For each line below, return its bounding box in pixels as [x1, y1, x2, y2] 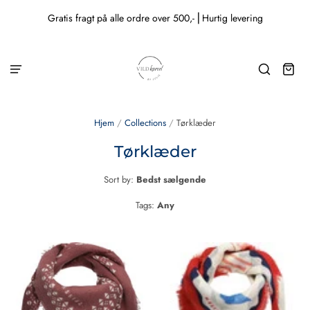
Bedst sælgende [136, 173, 206, 187]
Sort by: [104, 173, 136, 187]
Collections [125, 116, 166, 129]
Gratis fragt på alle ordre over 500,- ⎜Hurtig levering [47, 11, 263, 25]
